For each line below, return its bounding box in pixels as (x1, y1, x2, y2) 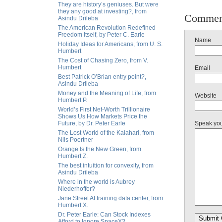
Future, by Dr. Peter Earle (58, 120, 125, 127)
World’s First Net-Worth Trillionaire (58, 106, 150, 113)
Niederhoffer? (58, 185, 95, 192)
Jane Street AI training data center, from (58, 195, 163, 202)
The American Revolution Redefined (58, 24, 156, 31)
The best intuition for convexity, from (58, 162, 154, 169)
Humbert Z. (58, 153, 88, 160)
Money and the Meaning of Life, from (58, 90, 156, 97)
